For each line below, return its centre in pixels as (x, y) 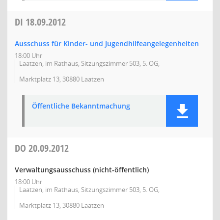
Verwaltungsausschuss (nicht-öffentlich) (82, 170)
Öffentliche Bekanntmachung (81, 106)
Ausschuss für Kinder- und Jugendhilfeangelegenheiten (107, 43)
